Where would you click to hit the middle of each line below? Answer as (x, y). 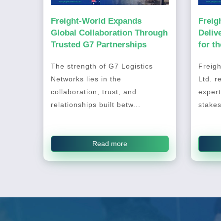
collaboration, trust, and (93, 92)
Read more (110, 144)
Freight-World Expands (96, 21)
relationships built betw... (95, 105)
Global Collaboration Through (109, 33)
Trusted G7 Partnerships (98, 45)
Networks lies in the (86, 79)
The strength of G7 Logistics (102, 66)
